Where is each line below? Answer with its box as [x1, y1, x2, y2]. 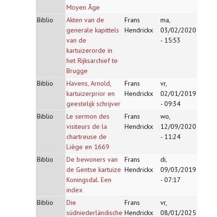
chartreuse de [66, 132, 107, 141]
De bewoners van [66, 155, 118, 164]
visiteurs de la [66, 122, 107, 131]
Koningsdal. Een [66, 175, 111, 184]
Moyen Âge [66, 3, 100, 12]
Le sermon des [66, 112, 109, 121]
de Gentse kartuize [66, 165, 121, 174]
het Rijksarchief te [66, 56, 118, 65]
